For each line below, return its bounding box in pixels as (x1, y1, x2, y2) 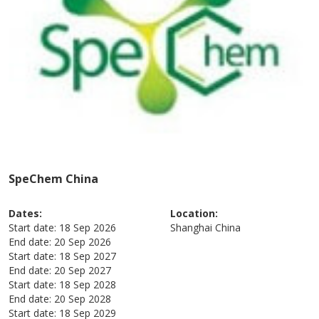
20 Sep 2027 (54, 263, 112, 277)
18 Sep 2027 (59, 249, 117, 263)
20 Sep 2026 (54, 234, 112, 249)
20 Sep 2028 (54, 291, 112, 305)
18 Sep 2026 (59, 220, 117, 234)
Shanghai (170, 220, 212, 234)
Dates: (9, 206, 43, 220)
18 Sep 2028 (59, 277, 117, 291)
